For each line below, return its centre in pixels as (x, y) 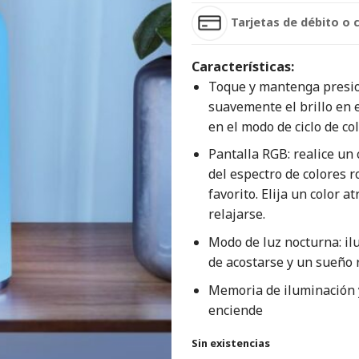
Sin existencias (231, 343)
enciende (235, 310)
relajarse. (236, 214)
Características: (243, 66)
